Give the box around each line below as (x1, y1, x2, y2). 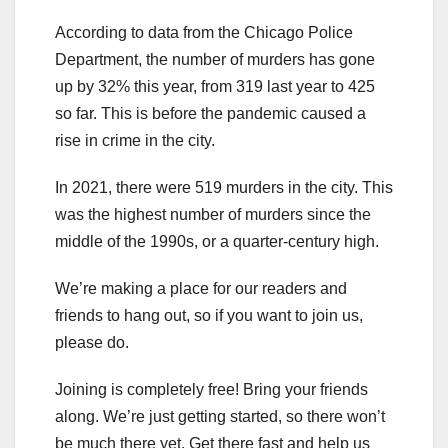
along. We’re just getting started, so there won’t (55, 407, 385, 425)
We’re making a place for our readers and (55, 279, 347, 297)
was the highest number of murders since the (55, 205, 371, 223)
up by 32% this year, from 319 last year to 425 (55, 77, 375, 95)
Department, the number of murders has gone (55, 50, 375, 68)
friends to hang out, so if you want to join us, (55, 306, 363, 324)
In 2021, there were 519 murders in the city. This (55, 178, 393, 196)
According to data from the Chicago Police (55, 23, 353, 41)
